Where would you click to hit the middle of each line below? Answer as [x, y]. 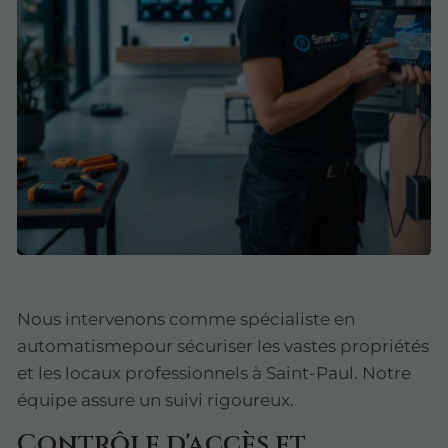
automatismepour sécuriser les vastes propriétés [223, 345]
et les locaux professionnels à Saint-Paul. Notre [214, 372]
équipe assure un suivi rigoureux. [155, 399]
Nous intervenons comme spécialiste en [186, 318]
